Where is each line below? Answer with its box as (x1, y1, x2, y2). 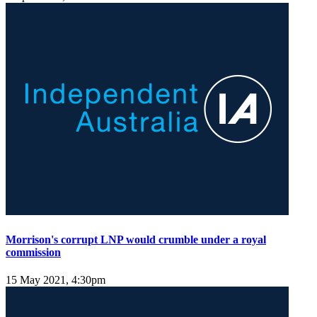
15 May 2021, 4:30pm (6, 273, 105, 286)
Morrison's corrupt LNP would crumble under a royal (6, 233, 266, 246)
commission (6, 246, 61, 258)
